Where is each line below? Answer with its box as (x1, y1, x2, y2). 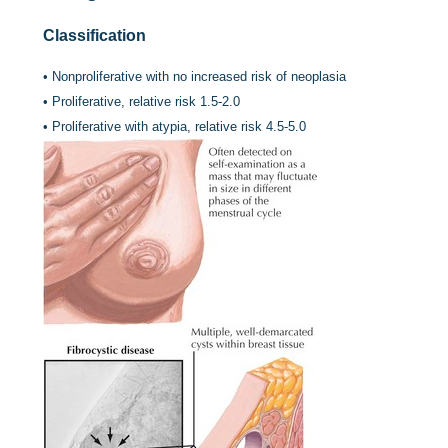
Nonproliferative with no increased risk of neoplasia (52, 69, 347, 84)
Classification (43, 27, 147, 44)
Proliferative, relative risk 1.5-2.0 (52, 94, 241, 109)
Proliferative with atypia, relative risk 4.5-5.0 (52, 119, 307, 134)
